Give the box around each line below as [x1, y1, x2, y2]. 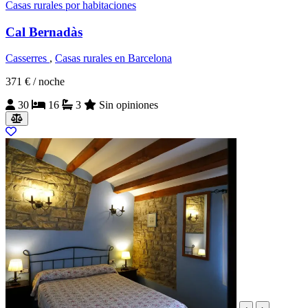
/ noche [33, 76, 65, 88]
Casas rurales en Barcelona [55, 52, 172, 65]
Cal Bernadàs [5, 24, 82, 39]
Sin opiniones [99, 99, 158, 111]
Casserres [5, 52, 49, 65]
